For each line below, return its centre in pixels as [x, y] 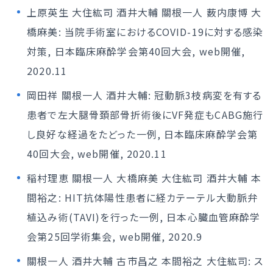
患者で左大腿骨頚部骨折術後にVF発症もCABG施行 [145, 115]
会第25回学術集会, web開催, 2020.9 [115, 236]
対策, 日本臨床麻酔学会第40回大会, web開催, [136, 51]
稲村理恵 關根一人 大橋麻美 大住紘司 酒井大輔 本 [144, 178]
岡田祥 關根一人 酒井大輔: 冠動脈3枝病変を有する [144, 95]
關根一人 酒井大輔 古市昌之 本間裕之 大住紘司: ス [145, 261]
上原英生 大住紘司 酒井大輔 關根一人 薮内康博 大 [144, 12]
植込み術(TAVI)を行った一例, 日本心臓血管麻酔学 [144, 217]
